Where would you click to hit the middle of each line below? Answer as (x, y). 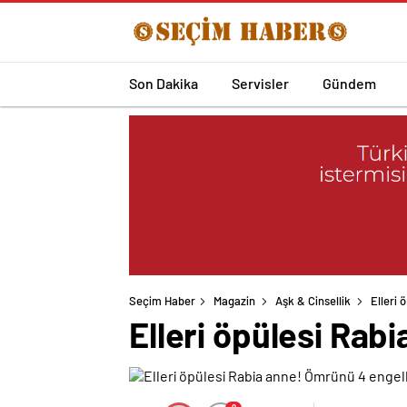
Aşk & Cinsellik (313, 301)
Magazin (234, 301)
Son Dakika (164, 83)
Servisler (260, 83)
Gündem (349, 83)
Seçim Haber (162, 301)
